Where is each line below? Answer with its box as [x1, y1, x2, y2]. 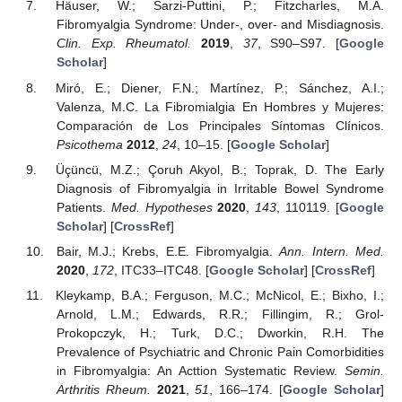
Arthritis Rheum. [56, 381, 151, 397]
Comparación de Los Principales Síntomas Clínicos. [56, 118, 384, 133]
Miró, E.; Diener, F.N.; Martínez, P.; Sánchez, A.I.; [56, 80, 384, 95]
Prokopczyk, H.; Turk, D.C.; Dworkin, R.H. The [56, 325, 384, 340]
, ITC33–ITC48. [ [113, 262, 209, 277]
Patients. [56, 199, 111, 214]
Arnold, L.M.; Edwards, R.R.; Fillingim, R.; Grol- [56, 306, 384, 321]
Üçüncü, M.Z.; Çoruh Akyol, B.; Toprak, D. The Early [56, 162, 384, 177]
